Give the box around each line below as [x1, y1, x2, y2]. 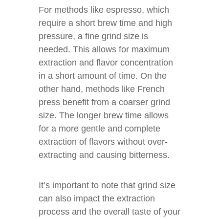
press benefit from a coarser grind [39, 97, 170, 107]
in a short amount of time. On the [39, 71, 167, 81]
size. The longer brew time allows [39, 110, 169, 120]
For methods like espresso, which [39, 5, 169, 15]
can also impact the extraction [39, 194, 155, 203]
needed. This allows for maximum [39, 44, 170, 54]
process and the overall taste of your [39, 207, 180, 217]
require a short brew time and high [39, 18, 172, 28]
